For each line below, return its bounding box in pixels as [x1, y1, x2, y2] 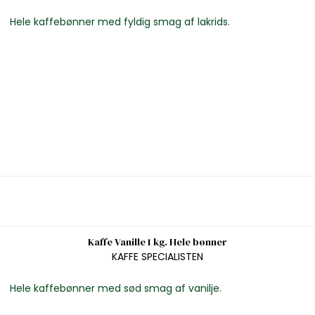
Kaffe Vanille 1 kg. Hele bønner [88, 235, 227, 250]
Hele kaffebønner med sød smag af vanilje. [9, 281, 221, 295]
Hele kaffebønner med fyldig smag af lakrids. [9, 14, 230, 29]
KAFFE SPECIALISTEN [111, 249, 203, 264]
